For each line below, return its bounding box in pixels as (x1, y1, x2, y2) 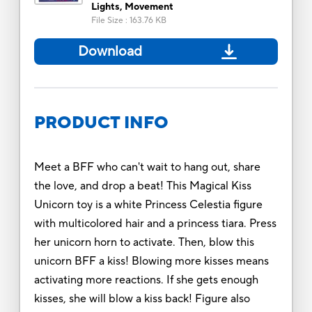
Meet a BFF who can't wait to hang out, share (33, 159, 260, 174)
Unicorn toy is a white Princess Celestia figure (33, 197, 263, 212)
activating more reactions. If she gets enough (33, 272, 258, 287)
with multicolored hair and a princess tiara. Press (33, 216, 276, 231)
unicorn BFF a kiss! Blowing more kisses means (33, 253, 269, 268)
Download (77, 42, 142, 61)
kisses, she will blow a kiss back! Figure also (33, 291, 250, 306)
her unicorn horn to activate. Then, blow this (33, 235, 254, 249)
